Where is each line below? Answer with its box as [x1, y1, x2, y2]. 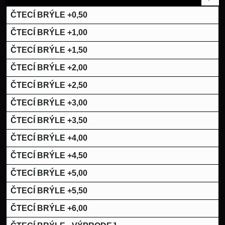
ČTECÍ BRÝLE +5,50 [11, 186, 87, 195]
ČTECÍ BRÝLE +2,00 [11, 63, 87, 72]
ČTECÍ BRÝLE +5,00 [11, 169, 87, 178]
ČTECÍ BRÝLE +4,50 [11, 151, 87, 160]
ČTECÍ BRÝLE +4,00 [11, 134, 87, 143]
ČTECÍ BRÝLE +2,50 [11, 81, 87, 90]
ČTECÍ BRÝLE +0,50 [11, 11, 87, 20]
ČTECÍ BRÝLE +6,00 [11, 204, 87, 213]
